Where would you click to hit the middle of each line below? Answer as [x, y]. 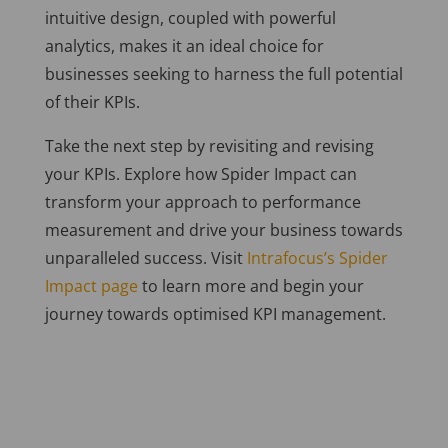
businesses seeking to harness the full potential [223, 74]
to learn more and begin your [250, 286]
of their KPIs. [92, 102]
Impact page [91, 286]
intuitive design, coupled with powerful [190, 18]
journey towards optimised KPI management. [215, 314]
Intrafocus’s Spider [317, 258]
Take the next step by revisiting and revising [209, 146]
